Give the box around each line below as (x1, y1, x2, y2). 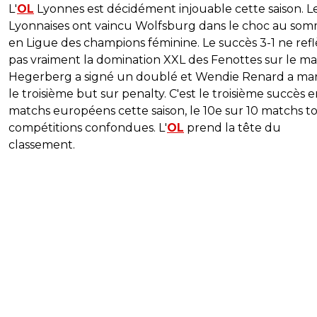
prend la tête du (184, 121, 281, 134)
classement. (8, 138, 75, 151)
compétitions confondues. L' (8, 121, 167, 134)
